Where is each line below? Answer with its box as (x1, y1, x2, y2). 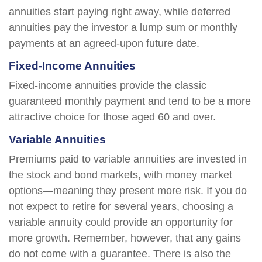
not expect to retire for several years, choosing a (9, 201, 233, 212)
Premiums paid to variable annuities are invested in (9, 153, 247, 165)
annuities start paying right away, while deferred (9, 6, 230, 18)
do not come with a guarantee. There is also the (9, 248, 231, 260)
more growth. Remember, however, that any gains (9, 232, 241, 244)
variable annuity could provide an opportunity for (9, 216, 233, 228)
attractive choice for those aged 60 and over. (9, 111, 216, 123)
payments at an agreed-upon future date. (9, 37, 199, 49)
